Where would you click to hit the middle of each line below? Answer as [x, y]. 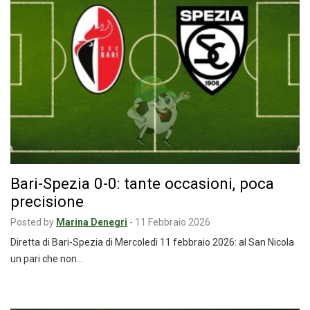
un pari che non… [47, 259]
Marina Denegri [92, 222]
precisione [47, 202]
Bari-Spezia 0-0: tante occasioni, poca [142, 184]
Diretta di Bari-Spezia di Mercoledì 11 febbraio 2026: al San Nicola [152, 243]
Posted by [32, 222]
